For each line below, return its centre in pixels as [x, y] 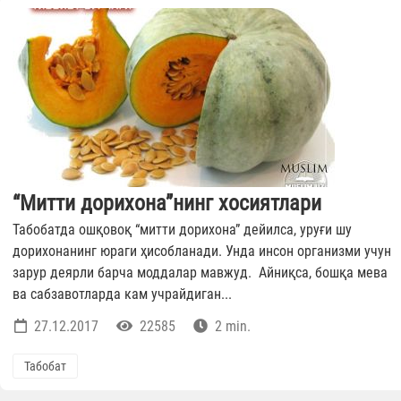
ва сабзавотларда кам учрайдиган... [122, 294]
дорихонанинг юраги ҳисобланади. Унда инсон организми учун [202, 252]
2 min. [231, 327]
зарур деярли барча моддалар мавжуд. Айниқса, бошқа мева [200, 273]
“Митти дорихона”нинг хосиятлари [167, 204]
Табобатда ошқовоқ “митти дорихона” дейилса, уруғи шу [182, 230]
